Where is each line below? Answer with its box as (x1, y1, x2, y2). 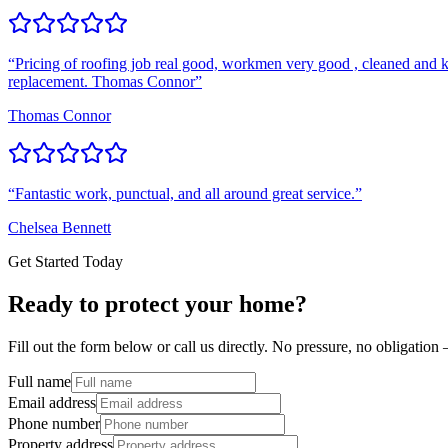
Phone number (8, 415, 100, 433)
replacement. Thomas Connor (8, 73, 195, 91)
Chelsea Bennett (8, 219, 111, 237)
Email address (8, 394, 96, 412)
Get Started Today (8, 253, 123, 271)
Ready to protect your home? (8, 291, 307, 318)
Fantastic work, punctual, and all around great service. (15, 185, 355, 203)
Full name (8, 373, 71, 391)
